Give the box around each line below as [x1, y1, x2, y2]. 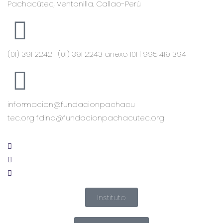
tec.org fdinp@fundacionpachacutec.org [7, 112, 164, 123]
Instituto [97, 192, 126, 203]
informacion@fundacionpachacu [7, 99, 135, 110]
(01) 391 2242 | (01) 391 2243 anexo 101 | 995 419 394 [7, 49, 186, 59]
